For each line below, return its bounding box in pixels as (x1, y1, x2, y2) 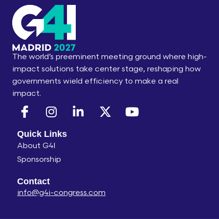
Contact (17, 176, 50, 186)
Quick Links (17, 129, 67, 139)
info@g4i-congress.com (17, 188, 106, 197)
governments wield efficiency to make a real (12, 76, 178, 86)
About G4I (17, 141, 56, 151)
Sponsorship (17, 154, 61, 164)
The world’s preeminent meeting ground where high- (12, 52, 207, 62)
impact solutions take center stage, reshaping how (12, 64, 201, 74)
